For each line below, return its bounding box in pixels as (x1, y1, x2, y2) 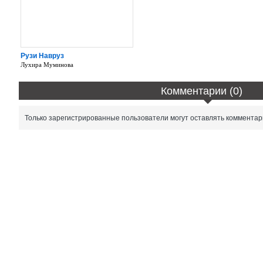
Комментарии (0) (161, 85, 243, 97)
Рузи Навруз (21, 51, 64, 60)
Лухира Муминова (21, 60, 73, 68)
